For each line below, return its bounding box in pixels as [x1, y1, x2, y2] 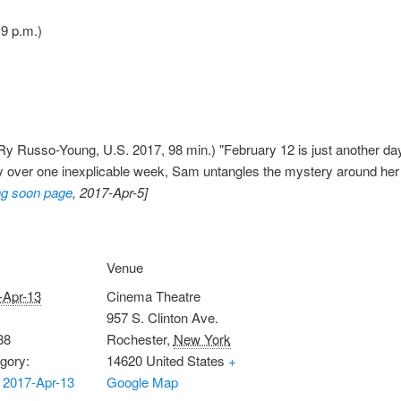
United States [145, 350, 225, 370]
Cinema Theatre [106, 286, 200, 305]
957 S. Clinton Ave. [106, 307, 218, 327]
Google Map [106, 371, 178, 391]
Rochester [106, 328, 166, 348]
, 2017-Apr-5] [73, 182, 148, 201]
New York [173, 328, 231, 348]
